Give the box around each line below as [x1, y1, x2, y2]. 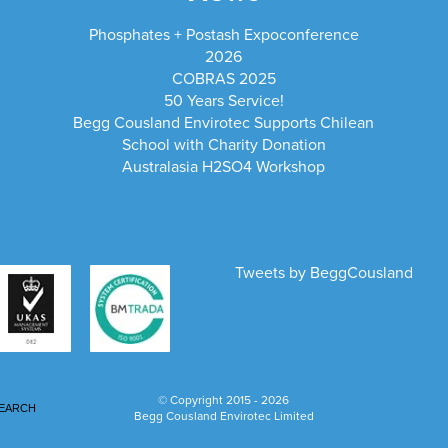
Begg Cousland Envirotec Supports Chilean [73, 113, 375, 134]
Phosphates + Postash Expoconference [88, 25, 359, 46]
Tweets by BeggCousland [235, 262, 414, 283]
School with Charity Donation [121, 135, 326, 156]
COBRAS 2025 [171, 69, 276, 90]
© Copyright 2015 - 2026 [158, 392, 290, 407]
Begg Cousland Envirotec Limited [133, 408, 314, 423]
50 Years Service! [163, 91, 284, 112]
